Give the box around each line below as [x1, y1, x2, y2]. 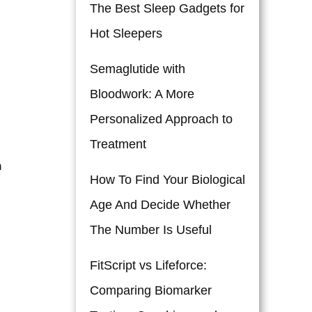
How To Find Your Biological [90, 173, 245, 187]
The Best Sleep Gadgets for [90, 1, 244, 16]
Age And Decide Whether [90, 198, 231, 212]
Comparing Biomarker [90, 283, 212, 298]
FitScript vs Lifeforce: [90, 258, 207, 273]
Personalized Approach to [90, 112, 233, 127]
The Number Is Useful [90, 223, 212, 237]
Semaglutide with [90, 62, 185, 77]
